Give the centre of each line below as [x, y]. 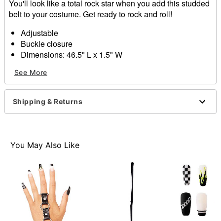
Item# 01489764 [37, 98]
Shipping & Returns [48, 102]
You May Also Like [45, 145]
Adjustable [39, 33]
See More [31, 73]
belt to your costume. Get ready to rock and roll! [90, 14]
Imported [36, 76]
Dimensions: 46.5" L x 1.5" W [72, 54]
